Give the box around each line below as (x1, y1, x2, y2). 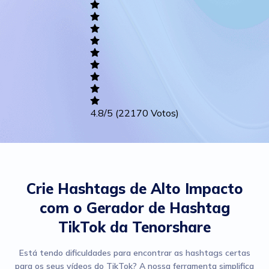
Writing (33, 16, 58, 25)
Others (33, 95, 58, 104)
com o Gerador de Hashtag (39, 199, 230, 217)
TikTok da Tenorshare (58, 218, 211, 236)
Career (33, 56, 58, 65)
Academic (28, 7, 63, 16)
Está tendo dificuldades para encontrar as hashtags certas (19, 247, 250, 258)
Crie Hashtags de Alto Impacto (26, 180, 243, 198)
